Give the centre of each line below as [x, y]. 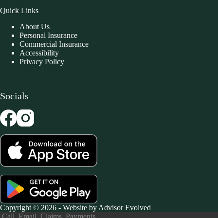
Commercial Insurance [54, 44]
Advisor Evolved [125, 208]
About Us [35, 26]
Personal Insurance [48, 35]
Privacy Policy [42, 61]
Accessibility [39, 53]
